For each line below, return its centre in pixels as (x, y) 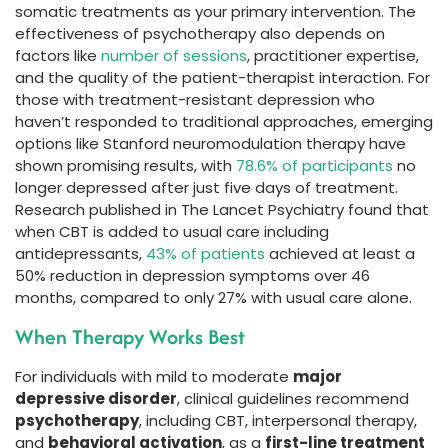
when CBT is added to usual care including (172, 232)
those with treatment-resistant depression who (195, 100)
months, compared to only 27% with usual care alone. (213, 298)
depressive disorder (96, 398)
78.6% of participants (314, 166)
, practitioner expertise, (333, 56)
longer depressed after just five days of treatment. (206, 188)
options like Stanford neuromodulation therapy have (210, 144)
